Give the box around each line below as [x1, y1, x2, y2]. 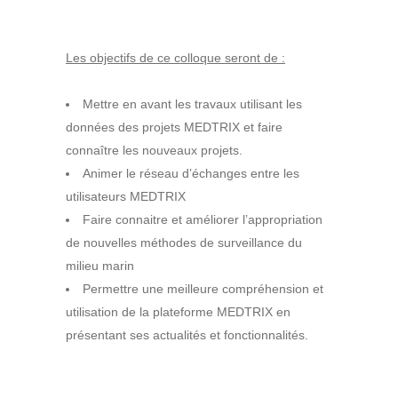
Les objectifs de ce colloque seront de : [66, 51, 285, 66]
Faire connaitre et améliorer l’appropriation [83, 212, 322, 227]
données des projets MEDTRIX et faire [66, 120, 283, 135]
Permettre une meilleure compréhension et [83, 282, 323, 297]
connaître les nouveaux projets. [66, 143, 243, 158]
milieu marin [66, 259, 134, 274]
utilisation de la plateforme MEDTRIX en [66, 305, 291, 320]
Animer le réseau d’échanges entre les [83, 166, 299, 181]
